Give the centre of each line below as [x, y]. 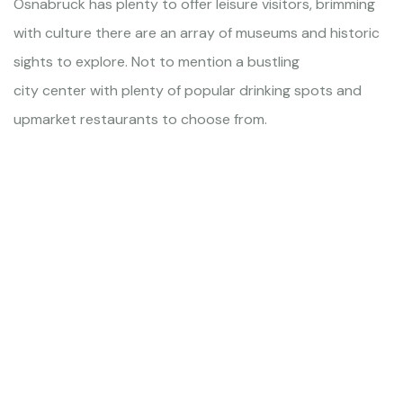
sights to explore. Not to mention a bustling [157, 62]
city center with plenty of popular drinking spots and [188, 90]
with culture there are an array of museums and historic [197, 33]
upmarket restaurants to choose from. [140, 119]
